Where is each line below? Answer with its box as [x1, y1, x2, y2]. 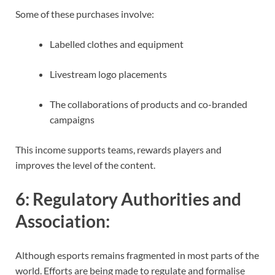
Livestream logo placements [50, 68, 167, 80]
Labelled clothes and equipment [50, 37, 184, 50]
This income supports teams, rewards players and [15, 143, 222, 155]
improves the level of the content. [15, 158, 155, 171]
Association [15, 211, 106, 232]
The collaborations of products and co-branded [50, 98, 247, 110]
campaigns [50, 113, 95, 125]
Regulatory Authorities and [33, 188, 241, 210]
